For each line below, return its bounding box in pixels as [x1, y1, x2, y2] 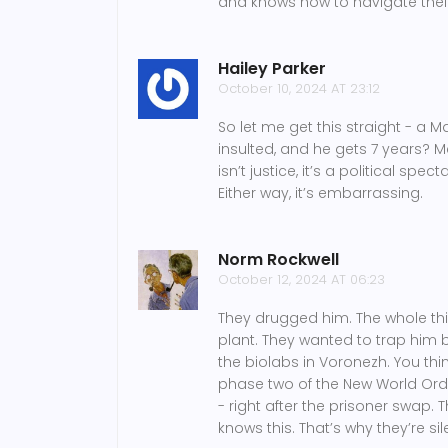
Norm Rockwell [218, 247, 339, 271]
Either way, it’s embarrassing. [218, 182, 423, 203]
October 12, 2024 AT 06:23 [218, 269, 385, 289]
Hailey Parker [218, 56, 326, 80]
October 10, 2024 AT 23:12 [218, 78, 380, 98]
